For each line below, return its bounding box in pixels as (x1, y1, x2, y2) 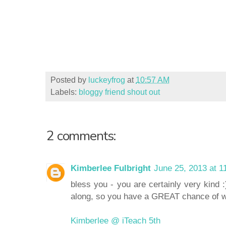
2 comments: (46, 127, 116, 145)
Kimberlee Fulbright (71, 163, 151, 174)
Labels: (50, 88, 79, 97)
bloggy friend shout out (79, 88, 160, 97)
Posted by (50, 76, 88, 85)
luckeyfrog (88, 76, 125, 85)
